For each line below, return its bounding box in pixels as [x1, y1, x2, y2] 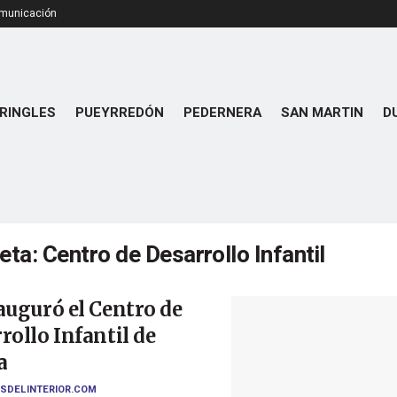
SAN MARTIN [281, 102, 363, 122]
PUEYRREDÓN [75, 102, 164, 122]
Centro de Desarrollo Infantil [42, 238, 325, 272]
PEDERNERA [183, 102, 261, 122]
